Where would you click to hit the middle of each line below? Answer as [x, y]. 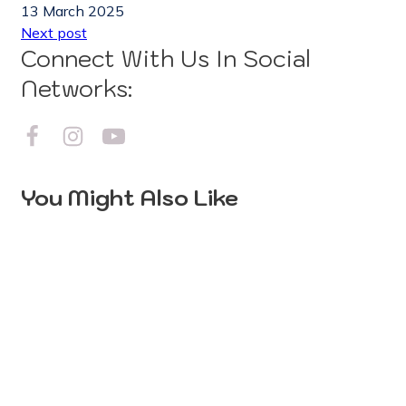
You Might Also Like [130, 198]
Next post [54, 33]
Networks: [77, 89]
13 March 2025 [72, 11]
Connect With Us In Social [166, 59]
